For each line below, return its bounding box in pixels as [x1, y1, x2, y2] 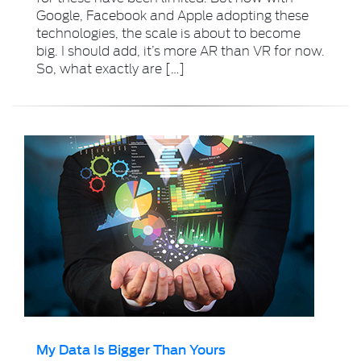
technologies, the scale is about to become [36, 23, 301, 42]
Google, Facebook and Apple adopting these [36, 5, 309, 24]
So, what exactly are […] [36, 58, 185, 77]
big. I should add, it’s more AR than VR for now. [36, 40, 325, 60]
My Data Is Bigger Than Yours [36, 338, 226, 359]
